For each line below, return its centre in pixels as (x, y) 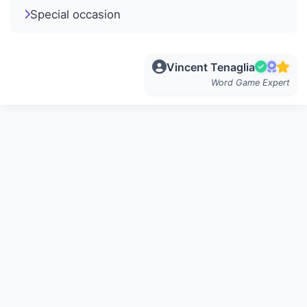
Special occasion (75, 14)
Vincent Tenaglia (211, 67)
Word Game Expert (250, 82)
